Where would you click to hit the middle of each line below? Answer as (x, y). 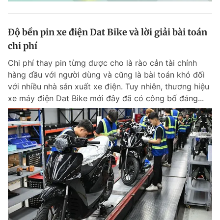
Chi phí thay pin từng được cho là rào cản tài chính (102, 63)
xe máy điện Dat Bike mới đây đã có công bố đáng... (106, 98)
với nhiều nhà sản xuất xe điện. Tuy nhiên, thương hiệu (109, 86)
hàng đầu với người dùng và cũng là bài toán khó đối (106, 75)
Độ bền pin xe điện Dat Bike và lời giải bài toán (108, 32)
